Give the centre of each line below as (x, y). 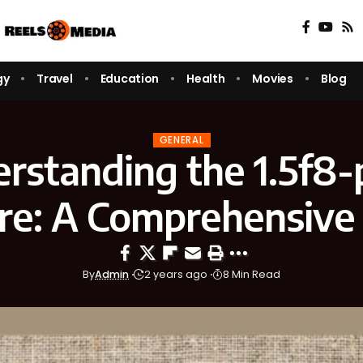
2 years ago (176, 275)
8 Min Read (252, 275)
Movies (273, 78)
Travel (55, 78)
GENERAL (181, 140)
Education (130, 78)
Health (206, 78)
